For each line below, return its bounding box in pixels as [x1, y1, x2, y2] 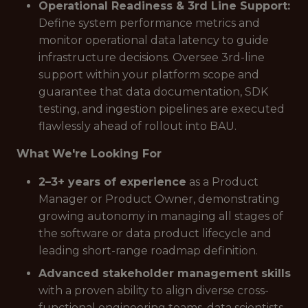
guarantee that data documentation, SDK [38, 85, 268, 98]
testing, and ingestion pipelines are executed [38, 102, 285, 115]
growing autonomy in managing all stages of [38, 210, 283, 223]
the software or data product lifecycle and [38, 227, 272, 240]
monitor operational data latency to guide [38, 34, 269, 47]
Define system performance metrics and [38, 16, 260, 30]
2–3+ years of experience [38, 175, 186, 188]
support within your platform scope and [38, 68, 259, 81]
